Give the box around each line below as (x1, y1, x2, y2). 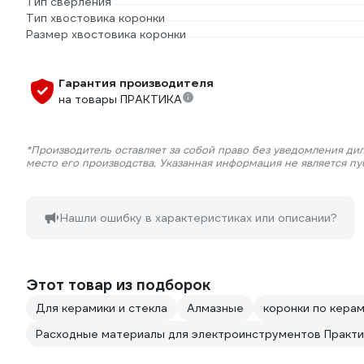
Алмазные (187, 301, 244, 316)
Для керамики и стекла (36, 301, 167, 316)
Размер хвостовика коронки (26, 27, 186, 42)
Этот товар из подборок (26, 275, 210, 295)
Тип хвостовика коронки (26, 11, 165, 26)
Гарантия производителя (58, 76, 214, 91)
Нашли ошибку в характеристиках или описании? (60, 210, 337, 226)
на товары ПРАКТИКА (58, 92, 182, 107)
